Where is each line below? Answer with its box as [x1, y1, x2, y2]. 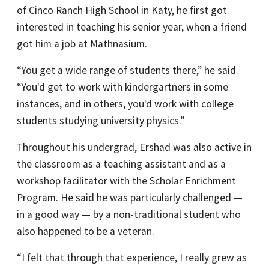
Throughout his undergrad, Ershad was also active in [17, 141, 252, 154]
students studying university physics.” [17, 114, 184, 127]
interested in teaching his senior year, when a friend [17, 20, 247, 34]
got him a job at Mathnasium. [17, 37, 147, 50]
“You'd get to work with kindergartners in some [17, 80, 228, 94]
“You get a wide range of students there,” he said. [17, 64, 238, 77]
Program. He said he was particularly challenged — [17, 191, 243, 204]
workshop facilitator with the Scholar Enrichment [17, 174, 236, 187]
